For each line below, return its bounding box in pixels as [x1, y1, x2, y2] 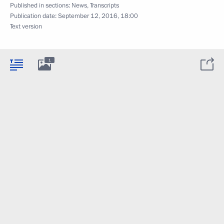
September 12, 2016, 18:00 [58, 11, 138, 20]
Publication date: [10, 11, 58, 20]
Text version [10, 21, 42, 31]
